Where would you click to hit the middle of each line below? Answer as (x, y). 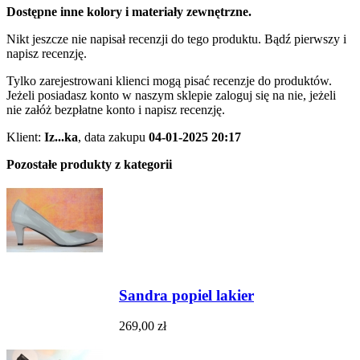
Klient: (25, 137)
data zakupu (117, 137)
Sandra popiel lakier (186, 295)
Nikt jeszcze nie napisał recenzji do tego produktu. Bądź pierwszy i (176, 39)
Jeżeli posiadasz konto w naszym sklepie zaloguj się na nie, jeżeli (171, 95)
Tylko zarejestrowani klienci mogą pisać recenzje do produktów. (169, 80)
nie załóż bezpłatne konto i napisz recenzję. (116, 109)
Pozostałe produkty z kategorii (89, 164)
